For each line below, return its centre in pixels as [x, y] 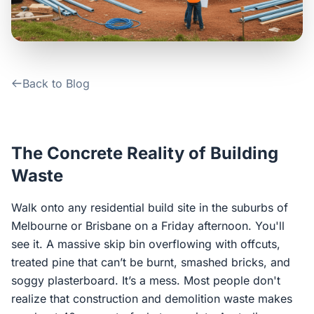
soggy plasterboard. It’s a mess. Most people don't [146, 280]
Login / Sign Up [164, 71]
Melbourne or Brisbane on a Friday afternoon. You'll [148, 226]
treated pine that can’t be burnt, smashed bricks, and [151, 262]
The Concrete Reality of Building [145, 153]
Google [195, 124]
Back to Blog [56, 83]
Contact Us [52, 11]
